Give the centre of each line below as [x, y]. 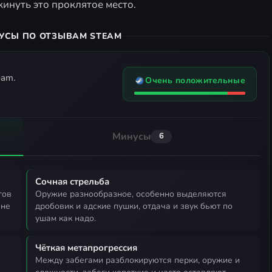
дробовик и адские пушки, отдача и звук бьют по [134, 206]
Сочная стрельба [72, 181]
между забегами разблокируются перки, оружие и [39, 260]
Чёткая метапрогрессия [86, 247]
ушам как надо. [66, 218]
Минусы [131, 136]
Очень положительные [195, 81]
